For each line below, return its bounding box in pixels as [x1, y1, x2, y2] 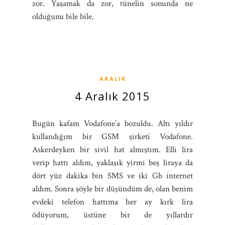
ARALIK [99, 74, 126, 82]
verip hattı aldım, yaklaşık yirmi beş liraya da [32, 157, 193, 168]
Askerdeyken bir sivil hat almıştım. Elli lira [32, 144, 193, 155]
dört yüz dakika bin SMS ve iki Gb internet [32, 170, 193, 181]
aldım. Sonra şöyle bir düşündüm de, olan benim [32, 183, 193, 194]
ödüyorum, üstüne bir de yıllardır [32, 209, 193, 220]
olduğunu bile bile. [32, 11, 94, 22]
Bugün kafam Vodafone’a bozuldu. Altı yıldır [32, 118, 193, 129]
